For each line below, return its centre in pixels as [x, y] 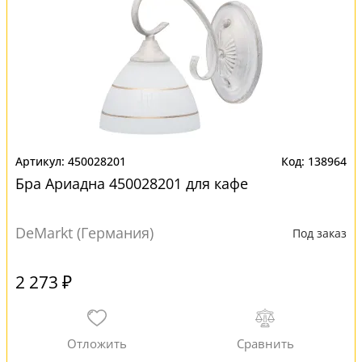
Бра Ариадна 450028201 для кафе [132, 183]
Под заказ [320, 233]
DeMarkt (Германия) [84, 233]
